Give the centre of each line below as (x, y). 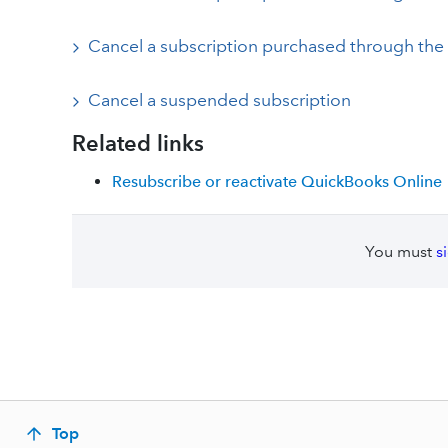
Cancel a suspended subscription (219, 100)
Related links (138, 143)
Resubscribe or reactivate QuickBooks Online (277, 181)
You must (400, 251)
